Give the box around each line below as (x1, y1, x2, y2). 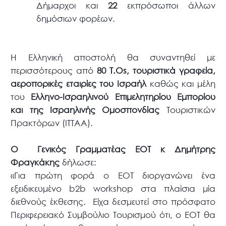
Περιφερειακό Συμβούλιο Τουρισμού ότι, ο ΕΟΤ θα (11, 209, 215, 220)
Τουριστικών (159, 104, 215, 116)
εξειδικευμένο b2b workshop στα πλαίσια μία (11, 183, 215, 194)
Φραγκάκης (11, 157, 60, 168)
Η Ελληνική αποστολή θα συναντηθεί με (11, 52, 215, 63)
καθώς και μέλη (146, 78, 215, 89)
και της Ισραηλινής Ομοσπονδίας (11, 104, 160, 116)
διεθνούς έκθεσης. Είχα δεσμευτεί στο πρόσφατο (11, 196, 215, 207)
